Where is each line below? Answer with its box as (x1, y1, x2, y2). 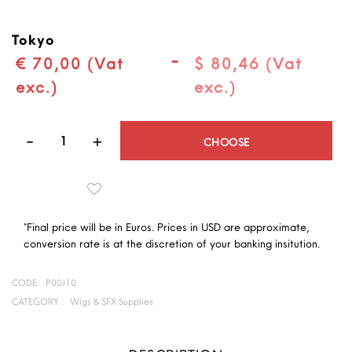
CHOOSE (203, 134, 250, 149)
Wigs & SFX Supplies (70, 295, 154, 307)
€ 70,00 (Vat (16, 53, 124, 73)
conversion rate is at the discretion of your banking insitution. (24, 236, 320, 251)
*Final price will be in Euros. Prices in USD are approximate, (24, 219, 309, 234)
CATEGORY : (12, 295, 64, 307)
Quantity (284, 121, 332, 137)
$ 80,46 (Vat (193, 53, 302, 73)
